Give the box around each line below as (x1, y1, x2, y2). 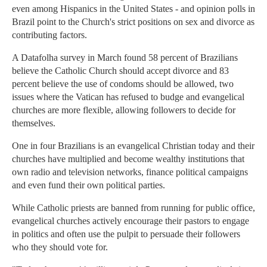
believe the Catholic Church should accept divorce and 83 (12, 66, 229, 76)
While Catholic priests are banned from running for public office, (12, 203, 255, 213)
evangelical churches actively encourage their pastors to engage (12, 216, 249, 226)
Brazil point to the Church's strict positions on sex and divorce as (12, 17, 254, 27)
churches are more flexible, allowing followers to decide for (12, 105, 235, 116)
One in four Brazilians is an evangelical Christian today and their (12, 141, 254, 151)
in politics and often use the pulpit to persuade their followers (12, 229, 240, 240)
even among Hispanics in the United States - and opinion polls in (12, 4, 255, 14)
